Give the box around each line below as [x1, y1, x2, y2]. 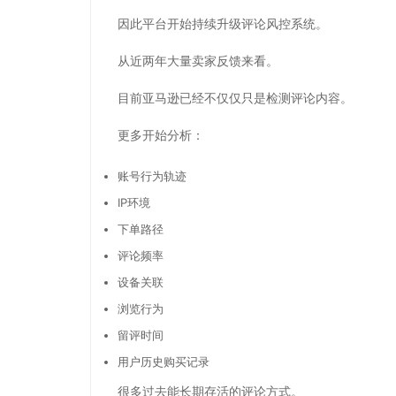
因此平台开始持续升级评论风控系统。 [118, 17, 328, 31]
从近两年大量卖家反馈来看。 [118, 54, 278, 68]
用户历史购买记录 [118, 354, 209, 369]
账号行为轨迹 [118, 168, 187, 183]
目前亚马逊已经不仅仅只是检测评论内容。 [118, 91, 353, 105]
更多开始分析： [118, 128, 204, 142]
